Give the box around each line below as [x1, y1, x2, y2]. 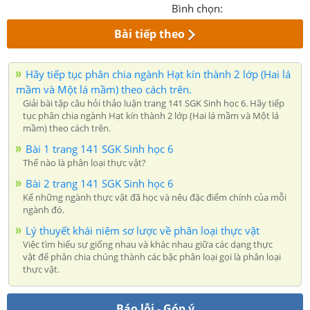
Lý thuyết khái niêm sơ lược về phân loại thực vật [26, 223, 259, 237]
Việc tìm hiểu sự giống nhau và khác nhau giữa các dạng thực [23, 237, 273, 250]
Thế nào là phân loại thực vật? [23, 156, 146, 169]
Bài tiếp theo [114, 26, 185, 42]
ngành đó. [23, 203, 64, 216]
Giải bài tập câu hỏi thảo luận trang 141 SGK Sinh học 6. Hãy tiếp [23, 96, 284, 109]
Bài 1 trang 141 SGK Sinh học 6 [26, 141, 174, 156]
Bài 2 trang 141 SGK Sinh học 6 [26, 176, 174, 190]
